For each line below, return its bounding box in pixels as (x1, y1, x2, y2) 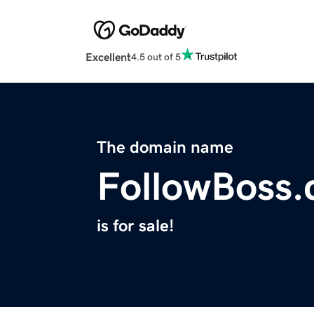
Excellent (86, 51, 131, 63)
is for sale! (97, 217, 174, 235)
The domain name (97, 139, 233, 156)
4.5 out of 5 (131, 51, 181, 62)
